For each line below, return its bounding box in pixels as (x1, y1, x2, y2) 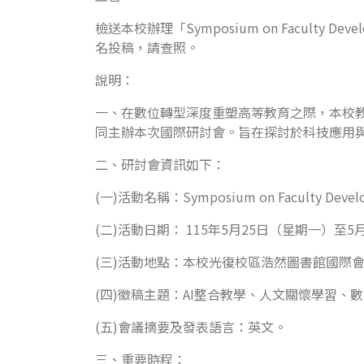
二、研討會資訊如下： (95, 154, 225, 174)
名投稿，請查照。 (95, 37, 199, 57)
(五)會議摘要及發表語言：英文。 (95, 317, 287, 336)
